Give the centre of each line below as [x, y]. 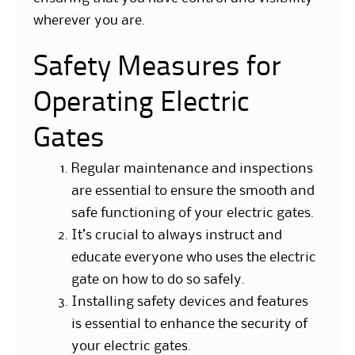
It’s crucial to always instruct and [177, 236]
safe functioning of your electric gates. [193, 214]
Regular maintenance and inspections [193, 169]
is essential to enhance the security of [190, 324]
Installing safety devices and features [190, 302]
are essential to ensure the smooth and [193, 191]
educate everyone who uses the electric [194, 258]
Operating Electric [142, 104]
